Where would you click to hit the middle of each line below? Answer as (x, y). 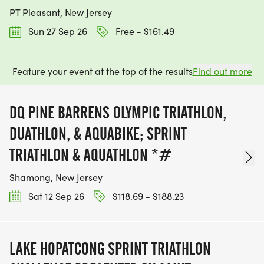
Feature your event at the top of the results (102, 71)
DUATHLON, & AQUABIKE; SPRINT (98, 133)
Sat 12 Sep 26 (55, 196)
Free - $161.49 (144, 31)
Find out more (222, 71)
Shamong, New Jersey (56, 177)
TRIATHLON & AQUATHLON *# (91, 155)
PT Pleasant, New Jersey (61, 12)
